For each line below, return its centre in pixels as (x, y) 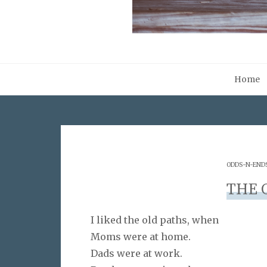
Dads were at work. (136, 253)
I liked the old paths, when (155, 220)
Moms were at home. (141, 236)
